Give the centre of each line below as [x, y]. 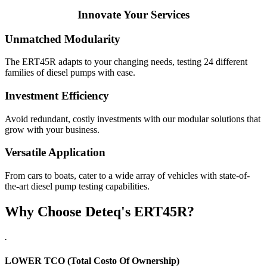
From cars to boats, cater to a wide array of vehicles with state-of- [127, 176]
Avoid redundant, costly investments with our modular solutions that [133, 119]
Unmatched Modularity [63, 39]
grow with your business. [52, 129]
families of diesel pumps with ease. [70, 73]
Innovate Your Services [133, 14]
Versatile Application [57, 153]
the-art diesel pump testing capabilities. [77, 187]
